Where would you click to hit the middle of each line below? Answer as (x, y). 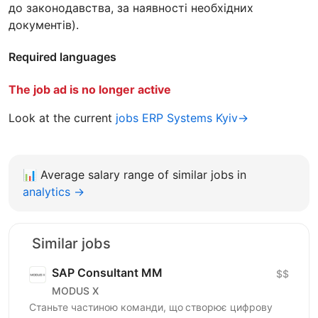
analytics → (54, 191)
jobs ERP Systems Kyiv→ (182, 117)
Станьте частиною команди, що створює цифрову (151, 307)
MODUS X (75, 291)
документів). (44, 24)
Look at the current (62, 117)
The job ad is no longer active (90, 89)
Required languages (62, 56)
